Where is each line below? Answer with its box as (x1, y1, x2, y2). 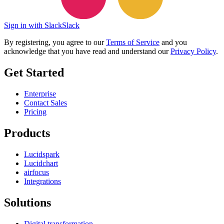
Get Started (4, 66, 64, 79)
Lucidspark (24, 150, 59, 159)
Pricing (24, 107, 46, 116)
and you (159, 38, 187, 47)
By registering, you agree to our (4, 38, 106, 47)
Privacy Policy (170, 47, 216, 56)
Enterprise (24, 89, 56, 98)
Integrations (24, 177, 61, 186)
